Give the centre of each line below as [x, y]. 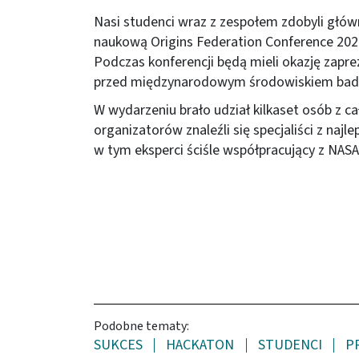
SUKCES [118, 345]
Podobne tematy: [141, 326]
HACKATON [200, 345]
